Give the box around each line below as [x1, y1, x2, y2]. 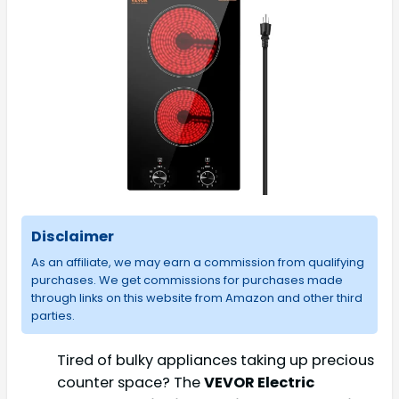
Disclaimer [30, 225, 114, 247]
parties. [30, 306, 75, 324]
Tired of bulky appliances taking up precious [57, 349, 374, 370]
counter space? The [57, 371, 204, 393]
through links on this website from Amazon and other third [30, 289, 362, 306]
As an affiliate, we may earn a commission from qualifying [30, 253, 364, 271]
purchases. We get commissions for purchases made [30, 271, 343, 289]
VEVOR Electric [204, 371, 314, 393]
